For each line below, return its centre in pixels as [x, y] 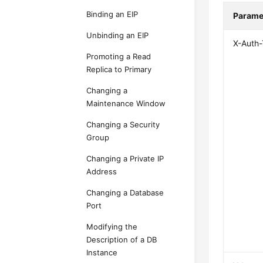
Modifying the [112, 227]
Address [102, 171]
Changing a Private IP [125, 159]
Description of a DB [122, 240]
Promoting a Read [119, 56]
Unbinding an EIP [118, 35]
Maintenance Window [126, 103]
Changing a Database [125, 193]
